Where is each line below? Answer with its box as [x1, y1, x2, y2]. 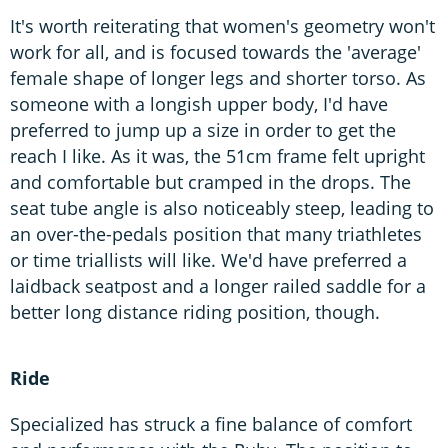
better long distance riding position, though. [10, 299, 380, 324]
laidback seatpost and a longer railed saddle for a [10, 273, 426, 298]
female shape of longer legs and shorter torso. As [10, 65, 426, 90]
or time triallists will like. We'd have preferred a [10, 247, 407, 272]
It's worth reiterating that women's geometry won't [10, 13, 435, 38]
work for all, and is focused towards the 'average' [10, 39, 421, 64]
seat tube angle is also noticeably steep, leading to [10, 195, 434, 220]
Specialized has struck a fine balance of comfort [10, 411, 412, 436]
